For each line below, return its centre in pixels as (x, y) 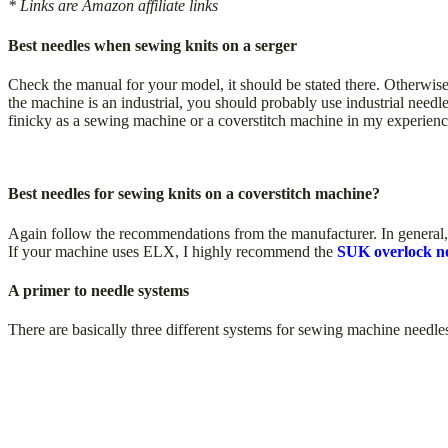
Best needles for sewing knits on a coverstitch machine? (194, 194)
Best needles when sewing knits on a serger (152, 45)
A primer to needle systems (98, 290)
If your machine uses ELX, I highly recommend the (170, 251)
